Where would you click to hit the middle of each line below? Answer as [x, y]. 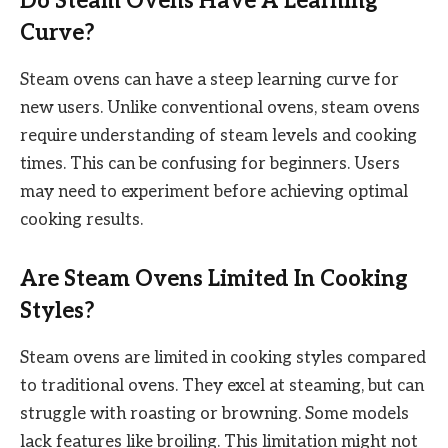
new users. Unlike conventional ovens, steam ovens [220, 107]
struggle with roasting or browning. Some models [214, 413]
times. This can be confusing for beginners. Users [210, 163]
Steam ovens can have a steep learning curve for [209, 79]
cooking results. [81, 219]
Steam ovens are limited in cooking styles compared [223, 357]
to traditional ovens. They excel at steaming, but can [222, 385]
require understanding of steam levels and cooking [218, 135]
